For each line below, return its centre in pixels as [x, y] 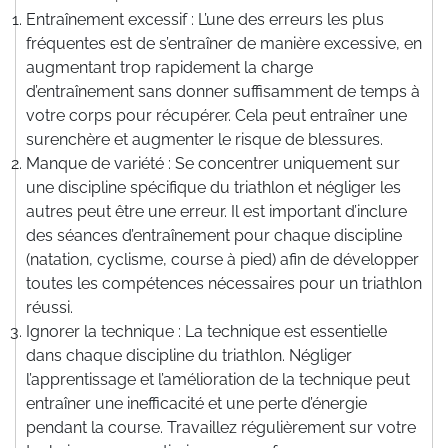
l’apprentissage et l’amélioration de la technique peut [218, 379]
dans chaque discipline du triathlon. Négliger [189, 355]
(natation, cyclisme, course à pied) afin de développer [222, 259]
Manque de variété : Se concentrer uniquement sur [213, 163]
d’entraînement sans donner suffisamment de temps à [223, 91]
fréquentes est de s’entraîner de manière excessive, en [224, 43]
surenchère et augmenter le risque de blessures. [204, 139]
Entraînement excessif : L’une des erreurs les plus [205, 19]
